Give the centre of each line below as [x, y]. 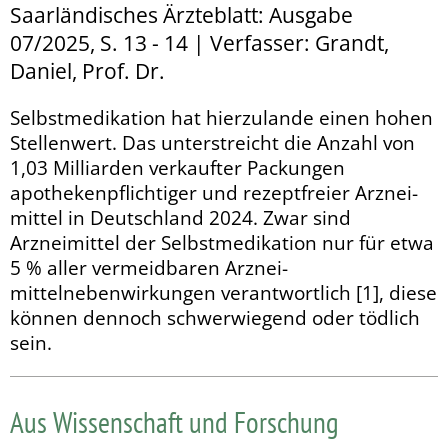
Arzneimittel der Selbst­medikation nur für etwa [222, 243]
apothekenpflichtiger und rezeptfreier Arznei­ [214, 193]
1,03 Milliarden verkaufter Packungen [177, 168]
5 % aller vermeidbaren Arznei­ [149, 268]
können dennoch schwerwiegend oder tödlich [215, 318]
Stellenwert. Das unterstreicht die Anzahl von [212, 143]
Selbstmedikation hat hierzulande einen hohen [221, 118]
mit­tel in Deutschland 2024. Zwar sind [180, 218]
